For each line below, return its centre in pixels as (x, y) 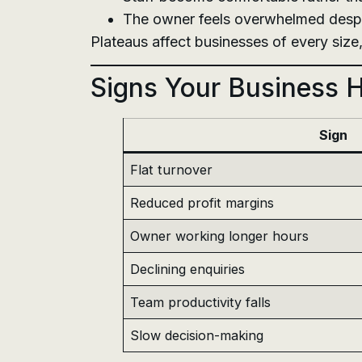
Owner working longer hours (220, 236)
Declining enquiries (188, 269)
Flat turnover (172, 170)
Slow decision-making (197, 336)
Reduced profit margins (202, 203)
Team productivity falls (201, 303)
